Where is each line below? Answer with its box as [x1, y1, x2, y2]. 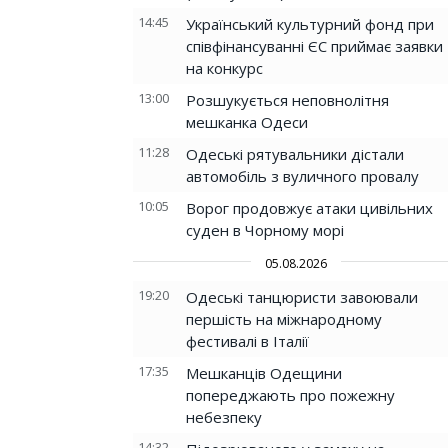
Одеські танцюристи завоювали [186, 287, 418, 307]
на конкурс [186, 58, 263, 78]
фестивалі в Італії [186, 331, 309, 351]
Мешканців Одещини [186, 363, 342, 383]
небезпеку [186, 407, 262, 427]
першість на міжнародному [186, 309, 382, 329]
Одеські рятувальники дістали [186, 144, 404, 164]
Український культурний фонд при [186, 14, 434, 34]
